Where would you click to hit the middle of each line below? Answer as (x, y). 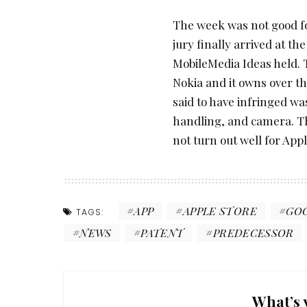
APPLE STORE (220, 210)
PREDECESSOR (253, 232)
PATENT (162, 232)
